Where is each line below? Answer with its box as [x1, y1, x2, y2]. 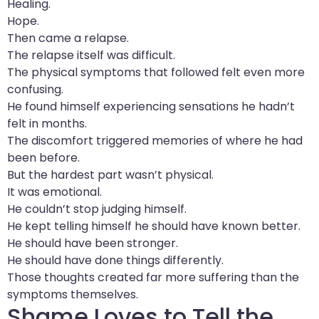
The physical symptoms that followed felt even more [7, 63, 305, 80]
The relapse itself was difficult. [7, 46, 175, 63]
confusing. [7, 80, 63, 98]
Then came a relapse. [7, 29, 129, 46]
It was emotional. [7, 183, 102, 200]
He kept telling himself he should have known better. [7, 217, 300, 234]
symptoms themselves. [7, 286, 138, 303]
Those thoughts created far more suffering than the [7, 268, 299, 286]
